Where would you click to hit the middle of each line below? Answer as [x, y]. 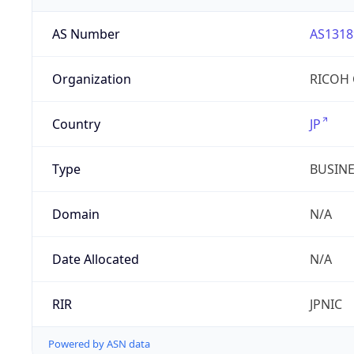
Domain [75, 215]
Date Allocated [95, 260]
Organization [91, 79]
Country [76, 124]
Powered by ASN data [99, 344]
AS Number [86, 34]
